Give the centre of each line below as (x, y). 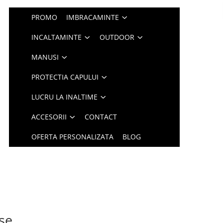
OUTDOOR (117, 37)
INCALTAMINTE (57, 37)
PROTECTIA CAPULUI (65, 77)
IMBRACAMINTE (93, 17)
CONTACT (101, 117)
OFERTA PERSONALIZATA (73, 137)
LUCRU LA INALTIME (65, 97)
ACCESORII (49, 117)
